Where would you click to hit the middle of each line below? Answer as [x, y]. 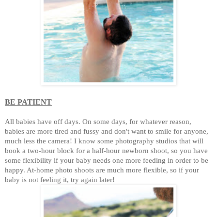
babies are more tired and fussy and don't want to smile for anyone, [107, 131]
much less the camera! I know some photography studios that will [104, 141]
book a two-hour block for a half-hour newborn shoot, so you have [106, 151]
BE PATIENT [28, 102]
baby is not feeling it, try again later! [60, 180]
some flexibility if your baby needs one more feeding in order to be [107, 160]
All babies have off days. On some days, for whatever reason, [98, 122]
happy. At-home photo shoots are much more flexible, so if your [102, 170]
